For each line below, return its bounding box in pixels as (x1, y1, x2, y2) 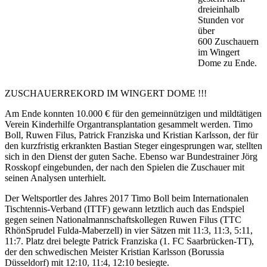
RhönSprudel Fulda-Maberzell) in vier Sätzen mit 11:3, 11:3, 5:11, (5, 225, 253, 235)
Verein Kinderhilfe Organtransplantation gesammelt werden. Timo (5, 119, 253, 129)
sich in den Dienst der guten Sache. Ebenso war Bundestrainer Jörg (5, 151, 257, 162)
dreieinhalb (198, 4, 240, 14)
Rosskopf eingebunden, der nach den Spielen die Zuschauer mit (5, 162, 244, 172)
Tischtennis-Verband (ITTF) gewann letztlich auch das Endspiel (5, 204, 244, 214)
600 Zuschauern (198, 36, 259, 46)
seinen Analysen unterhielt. (5, 173, 106, 183)
